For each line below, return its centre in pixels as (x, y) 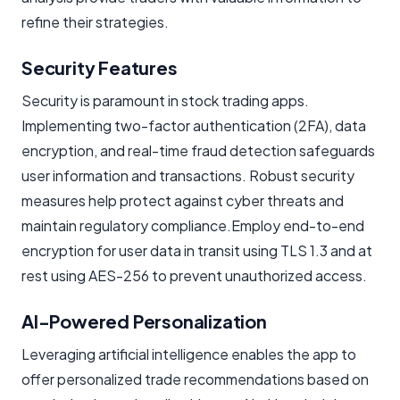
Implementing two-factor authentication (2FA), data (194, 125)
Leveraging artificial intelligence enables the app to (189, 354)
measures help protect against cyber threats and (183, 200)
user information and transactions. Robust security (188, 175)
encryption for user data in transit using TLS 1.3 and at (197, 250)
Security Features (100, 67)
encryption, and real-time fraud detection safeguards (198, 150)
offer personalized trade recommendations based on (195, 379)
